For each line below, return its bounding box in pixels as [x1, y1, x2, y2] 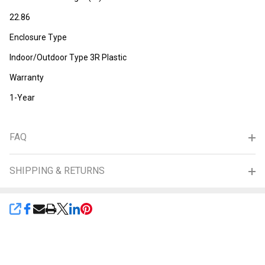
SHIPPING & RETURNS [9, 165, 105, 177]
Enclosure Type [9, 33, 67, 43]
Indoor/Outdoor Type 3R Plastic [9, 53, 127, 63]
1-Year [9, 93, 35, 103]
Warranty [9, 73, 44, 83]
